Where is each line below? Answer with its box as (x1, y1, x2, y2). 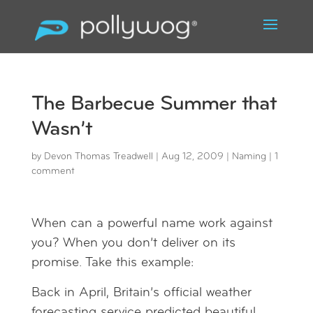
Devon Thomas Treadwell (43, 152, 153, 162)
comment (31, 166, 75, 177)
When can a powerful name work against (31, 217, 272, 231)
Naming (231, 152, 266, 162)
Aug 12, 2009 (161, 152, 224, 162)
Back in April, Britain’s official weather (31, 286, 252, 300)
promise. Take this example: (31, 256, 194, 270)
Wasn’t (31, 119, 92, 140)
